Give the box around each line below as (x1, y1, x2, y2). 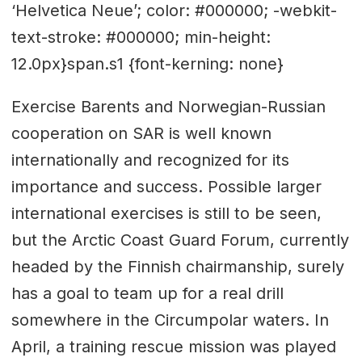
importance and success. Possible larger (11, 176, 322, 196)
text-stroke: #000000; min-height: (11, 27, 271, 47)
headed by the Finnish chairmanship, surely (11, 256, 344, 276)
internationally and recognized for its (11, 149, 289, 170)
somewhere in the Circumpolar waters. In (11, 309, 329, 330)
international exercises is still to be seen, (11, 203, 322, 223)
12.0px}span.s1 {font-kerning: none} (11, 53, 284, 74)
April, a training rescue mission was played (11, 336, 336, 356)
